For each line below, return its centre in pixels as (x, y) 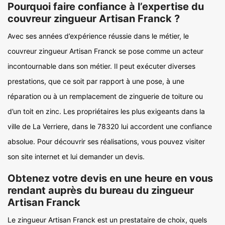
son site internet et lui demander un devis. (76, 156)
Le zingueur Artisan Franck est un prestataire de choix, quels (107, 220)
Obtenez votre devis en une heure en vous (110, 178)
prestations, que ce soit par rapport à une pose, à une (96, 81)
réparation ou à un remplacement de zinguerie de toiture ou (105, 96)
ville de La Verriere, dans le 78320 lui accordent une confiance (110, 126)
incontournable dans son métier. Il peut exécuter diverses (101, 66)
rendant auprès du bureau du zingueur (101, 190)
